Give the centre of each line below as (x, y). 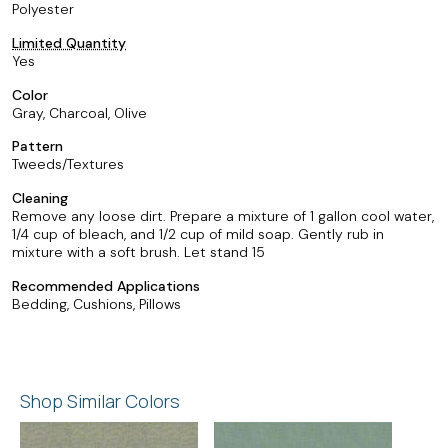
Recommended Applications (106, 285)
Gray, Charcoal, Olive (79, 112)
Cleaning (40, 198)
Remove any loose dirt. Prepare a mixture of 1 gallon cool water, (223, 216)
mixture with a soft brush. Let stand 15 (138, 252)
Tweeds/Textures (68, 164)
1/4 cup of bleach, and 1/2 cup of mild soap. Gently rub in (198, 234)
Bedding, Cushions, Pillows (96, 303)
